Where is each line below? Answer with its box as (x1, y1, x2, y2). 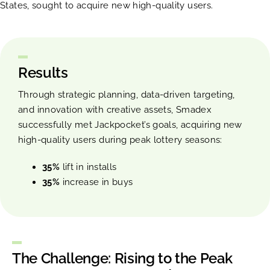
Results (18, 63, 68, 81)
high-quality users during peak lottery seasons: (18, 134, 222, 145)
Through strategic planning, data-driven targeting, (18, 89, 235, 100)
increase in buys (60, 176, 133, 187)
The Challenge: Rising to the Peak (12, 249, 233, 267)
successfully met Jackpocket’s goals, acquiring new (18, 119, 242, 130)
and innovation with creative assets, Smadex (18, 104, 212, 115)
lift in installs (60, 161, 117, 172)
